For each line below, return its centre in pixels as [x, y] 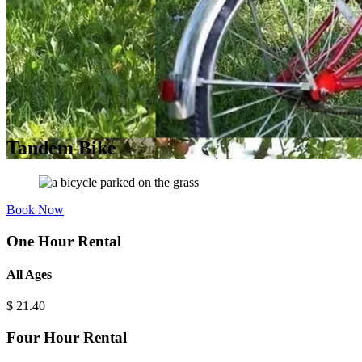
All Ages [29, 274]
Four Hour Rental [67, 337]
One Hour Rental [64, 241]
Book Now [35, 209]
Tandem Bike [61, 147]
